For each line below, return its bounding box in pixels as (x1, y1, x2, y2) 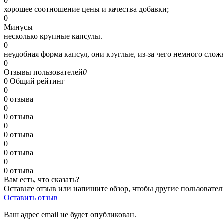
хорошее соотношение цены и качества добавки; (4, 4, 169, 13)
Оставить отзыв (4, 193, 58, 202)
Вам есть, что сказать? (4, 175, 79, 184)
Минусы (4, 22, 33, 31)
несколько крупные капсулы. (4, 31, 102, 40)
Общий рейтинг (10, 76, 65, 85)
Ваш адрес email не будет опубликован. (4, 210, 136, 219)
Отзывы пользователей (4, 67, 83, 76)
